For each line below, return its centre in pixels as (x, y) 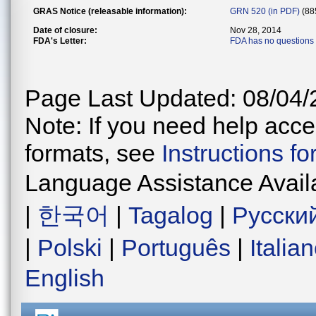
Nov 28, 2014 (256, 30)
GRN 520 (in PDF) (265, 11)
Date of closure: (65, 30)
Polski (70, 248)
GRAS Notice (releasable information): (110, 11)
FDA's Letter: (60, 41)
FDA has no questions (272, 41)
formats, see (93, 153)
